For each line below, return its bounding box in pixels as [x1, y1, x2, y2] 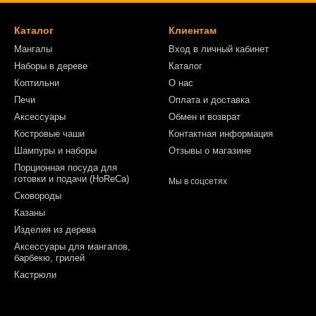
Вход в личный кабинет [169, 44, 269, 55]
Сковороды [14, 190, 61, 202]
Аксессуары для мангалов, [14, 241, 130, 253]
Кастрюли [14, 269, 56, 281]
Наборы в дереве [14, 61, 87, 72]
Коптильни [14, 78, 59, 89]
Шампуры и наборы [14, 145, 97, 157]
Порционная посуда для [14, 162, 117, 174]
